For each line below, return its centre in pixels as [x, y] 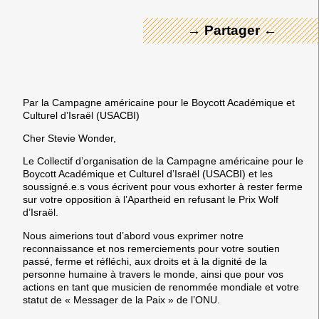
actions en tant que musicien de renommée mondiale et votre [161, 287]
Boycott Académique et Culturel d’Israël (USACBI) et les [148, 174]
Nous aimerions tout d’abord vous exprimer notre [133, 235]
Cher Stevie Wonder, [69, 138]
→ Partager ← [232, 30]
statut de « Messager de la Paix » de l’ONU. [121, 299]
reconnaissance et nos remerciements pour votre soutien [151, 248]
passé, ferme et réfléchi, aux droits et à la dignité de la [145, 261]
